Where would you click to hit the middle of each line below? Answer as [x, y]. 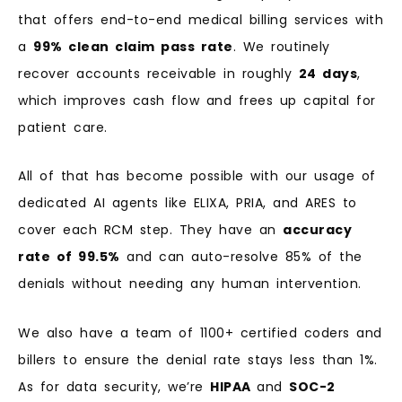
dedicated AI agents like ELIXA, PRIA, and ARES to [188, 203]
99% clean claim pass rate [133, 46]
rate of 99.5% [69, 257]
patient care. [63, 127]
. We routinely [281, 46]
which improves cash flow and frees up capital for [197, 100]
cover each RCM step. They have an [150, 230]
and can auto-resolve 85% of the [241, 257]
